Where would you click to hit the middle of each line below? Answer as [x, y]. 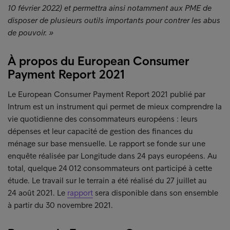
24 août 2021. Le [37, 193]
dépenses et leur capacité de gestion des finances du [100, 131]
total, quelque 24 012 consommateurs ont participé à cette [110, 168]
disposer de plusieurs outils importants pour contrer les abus [114, 20]
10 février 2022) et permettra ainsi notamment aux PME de [110, 8]
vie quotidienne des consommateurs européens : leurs [103, 119]
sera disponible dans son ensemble [156, 193]
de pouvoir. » [31, 33]
